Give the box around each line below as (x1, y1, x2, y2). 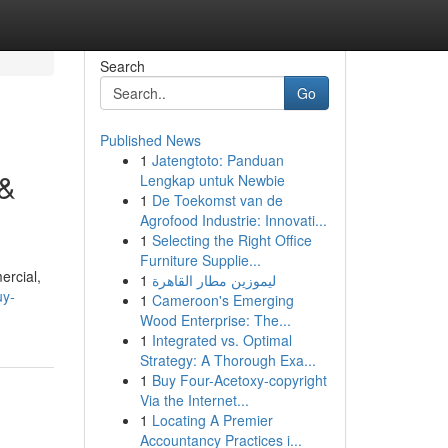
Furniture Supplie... (139, 250, 261, 270)
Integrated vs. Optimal (151, 330, 292, 350)
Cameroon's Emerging (151, 290, 294, 310)
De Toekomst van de (151, 190, 283, 210)
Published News (99, 130, 201, 150)
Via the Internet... (139, 390, 249, 410)
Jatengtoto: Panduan (151, 150, 284, 170)
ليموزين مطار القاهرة (151, 270, 276, 290)
